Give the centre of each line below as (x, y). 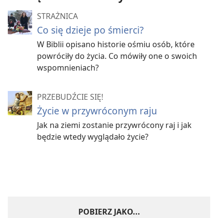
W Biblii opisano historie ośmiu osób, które (116, 44)
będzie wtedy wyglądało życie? (93, 136)
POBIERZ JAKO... (109, 211)
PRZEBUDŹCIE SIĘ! (70, 97)
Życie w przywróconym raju (97, 110)
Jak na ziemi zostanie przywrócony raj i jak (114, 125)
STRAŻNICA (57, 16)
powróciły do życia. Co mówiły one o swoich (117, 56)
